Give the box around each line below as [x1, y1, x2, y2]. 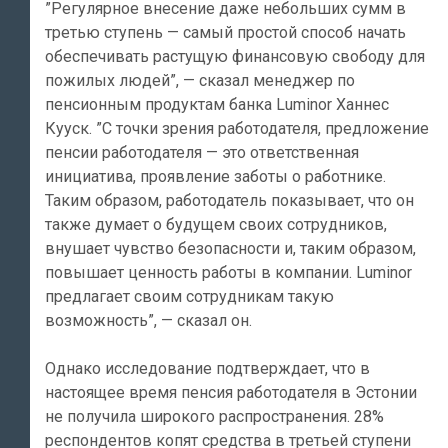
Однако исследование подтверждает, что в [45, 358, 370, 378]
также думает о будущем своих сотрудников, [45, 214, 387, 234]
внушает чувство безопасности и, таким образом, [45, 238, 416, 258]
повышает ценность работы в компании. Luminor [45, 262, 412, 282]
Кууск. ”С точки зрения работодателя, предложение [45, 118, 429, 138]
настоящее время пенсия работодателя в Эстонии [45, 382, 417, 402]
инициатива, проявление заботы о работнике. [45, 166, 386, 186]
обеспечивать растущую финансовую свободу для [45, 46, 425, 66]
